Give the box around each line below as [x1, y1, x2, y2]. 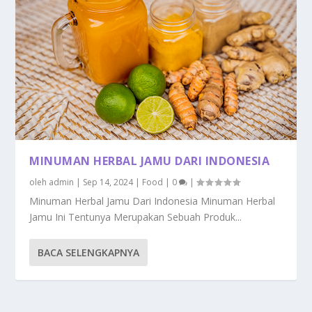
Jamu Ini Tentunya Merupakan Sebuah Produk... [29, 210, 242, 224]
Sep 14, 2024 [83, 176, 134, 189]
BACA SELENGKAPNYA [38, 246, 140, 260]
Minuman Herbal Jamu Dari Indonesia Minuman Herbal [29, 194, 276, 208]
